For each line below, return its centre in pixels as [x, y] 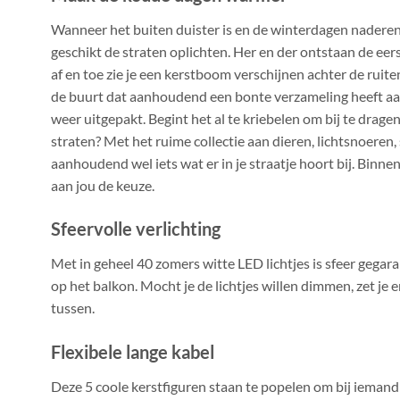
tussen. [73, 308]
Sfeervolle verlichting [136, 229]
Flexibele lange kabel [133, 352]
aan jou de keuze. [103, 185]
